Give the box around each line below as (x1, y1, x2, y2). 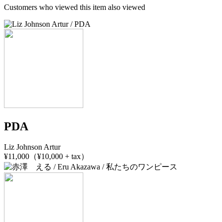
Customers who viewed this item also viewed (4, 2, 145, 11)
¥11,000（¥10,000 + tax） (4, 152, 89, 161)
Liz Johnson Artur (4, 143, 60, 152)
